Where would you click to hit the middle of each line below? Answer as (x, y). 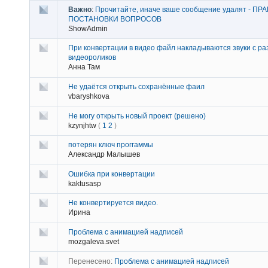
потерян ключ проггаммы (111, 145)
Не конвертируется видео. (113, 203)
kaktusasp (85, 183)
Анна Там (84, 67)
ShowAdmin (88, 28)
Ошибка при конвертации (112, 174)
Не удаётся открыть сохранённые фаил (136, 87)
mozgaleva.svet (94, 241)
